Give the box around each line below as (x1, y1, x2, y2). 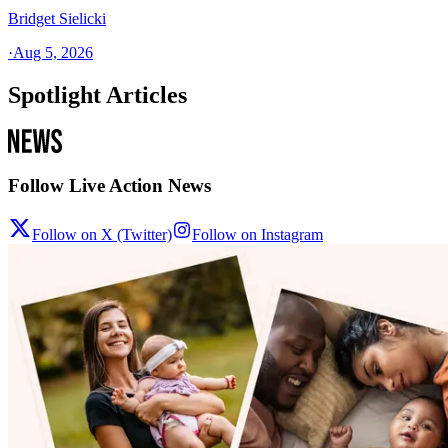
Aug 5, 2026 (13, 43, 93, 61)
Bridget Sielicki (8, 9, 106, 27)
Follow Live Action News (8, 175, 211, 197)
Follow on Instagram (192, 226, 323, 243)
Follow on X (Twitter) (32, 226, 172, 243)
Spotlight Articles (8, 81, 187, 108)
